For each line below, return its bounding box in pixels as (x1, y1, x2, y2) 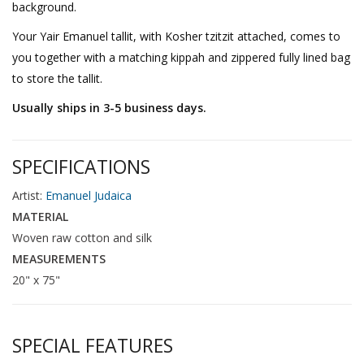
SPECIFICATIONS (12, 153, 150, 180)
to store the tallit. (12, 70, 102, 86)
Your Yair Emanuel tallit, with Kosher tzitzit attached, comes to (12, 28, 340, 44)
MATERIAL (12, 208, 68, 224)
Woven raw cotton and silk (12, 229, 152, 245)
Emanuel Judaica (45, 187, 132, 203)
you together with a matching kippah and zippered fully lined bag (12, 49, 350, 65)
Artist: (12, 187, 45, 203)
